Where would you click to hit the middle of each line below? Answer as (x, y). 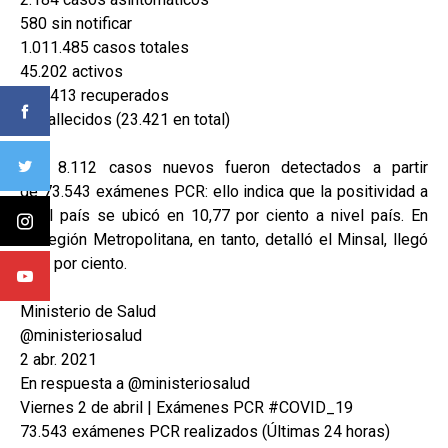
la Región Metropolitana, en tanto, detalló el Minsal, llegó (224, 240)
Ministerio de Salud (88, 312)
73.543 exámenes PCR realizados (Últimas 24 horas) (205, 432)
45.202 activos (71, 72)
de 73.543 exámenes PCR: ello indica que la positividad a (224, 192)
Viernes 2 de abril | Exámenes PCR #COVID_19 (186, 408)
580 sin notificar (76, 24)
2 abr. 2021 (58, 360)
